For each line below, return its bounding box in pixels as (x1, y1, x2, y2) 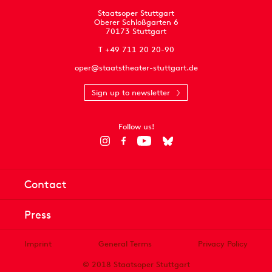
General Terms (98, 239, 152, 250)
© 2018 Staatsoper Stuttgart (82, 259, 190, 270)
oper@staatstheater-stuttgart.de (74, 63, 198, 73)
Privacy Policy (198, 239, 248, 250)
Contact (24, 177, 67, 192)
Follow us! (118, 121, 154, 132)
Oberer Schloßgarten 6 (93, 17, 178, 28)
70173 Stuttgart (106, 26, 166, 37)
